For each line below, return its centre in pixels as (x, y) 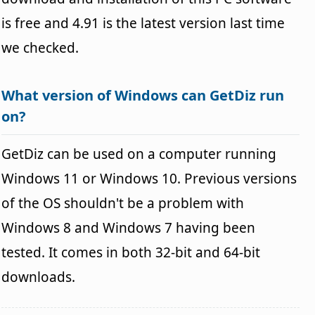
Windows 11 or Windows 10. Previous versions (149, 178)
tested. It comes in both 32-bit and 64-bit (131, 252)
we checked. (40, 47)
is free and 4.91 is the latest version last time (143, 23)
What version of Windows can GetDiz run (143, 95)
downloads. (39, 277)
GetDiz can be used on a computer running (139, 154)
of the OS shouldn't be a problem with (123, 203)
